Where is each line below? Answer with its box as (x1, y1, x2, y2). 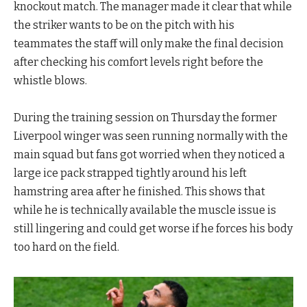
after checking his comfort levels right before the (14, 55, 263, 69)
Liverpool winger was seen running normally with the (14, 129, 288, 143)
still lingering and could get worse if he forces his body (14, 221, 293, 235)
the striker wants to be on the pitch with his (14, 18, 234, 32)
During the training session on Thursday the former (14, 110, 277, 124)
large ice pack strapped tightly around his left (14, 166, 247, 180)
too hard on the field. (14, 240, 119, 254)
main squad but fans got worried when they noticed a (14, 147, 285, 161)
